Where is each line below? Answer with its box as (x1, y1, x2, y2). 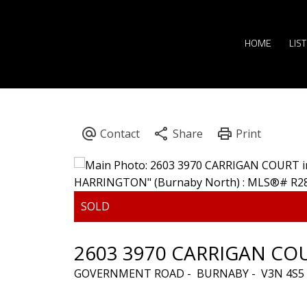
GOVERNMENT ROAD (73, 265, 184, 281)
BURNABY (196, 265, 249, 281)
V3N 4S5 (260, 265, 304, 281)
